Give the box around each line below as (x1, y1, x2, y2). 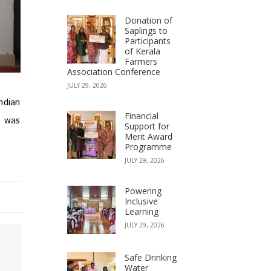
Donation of (125, 15, 172, 26)
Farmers (125, 56, 157, 67)
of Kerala (125, 45, 160, 57)
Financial (125, 110, 158, 122)
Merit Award (125, 131, 172, 142)
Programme (125, 141, 172, 152)
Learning (125, 206, 158, 217)
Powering (125, 185, 162, 197)
